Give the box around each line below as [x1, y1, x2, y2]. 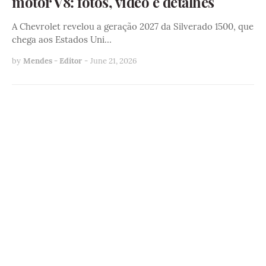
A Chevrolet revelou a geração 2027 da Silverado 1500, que [12, 20, 254, 32]
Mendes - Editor [23, 55, 82, 66]
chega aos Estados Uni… [12, 33, 112, 45]
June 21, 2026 [90, 55, 137, 66]
